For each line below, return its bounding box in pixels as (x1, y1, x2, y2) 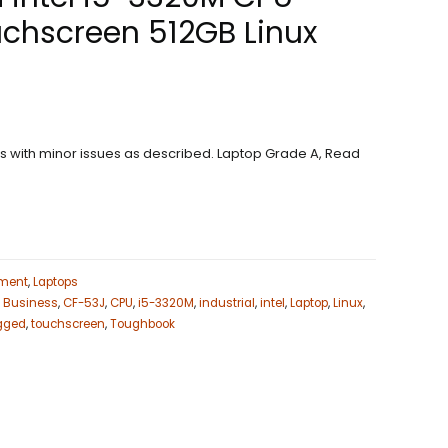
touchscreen (31, 316, 105, 333)
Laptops (33, 274, 78, 291)
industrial (199, 295, 255, 312)
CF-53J (63, 295, 105, 312)
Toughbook (110, 316, 175, 333)
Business (3, 295, 58, 312)
